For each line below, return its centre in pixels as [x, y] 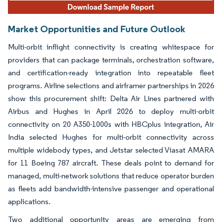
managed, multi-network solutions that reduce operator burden [111, 176]
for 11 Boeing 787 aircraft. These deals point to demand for [111, 163]
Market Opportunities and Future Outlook [97, 29]
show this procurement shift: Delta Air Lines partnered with [111, 99]
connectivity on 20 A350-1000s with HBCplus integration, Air [111, 124]
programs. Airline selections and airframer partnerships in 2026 [111, 86]
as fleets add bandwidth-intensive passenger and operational [111, 189]
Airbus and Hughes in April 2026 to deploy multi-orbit [111, 111]
